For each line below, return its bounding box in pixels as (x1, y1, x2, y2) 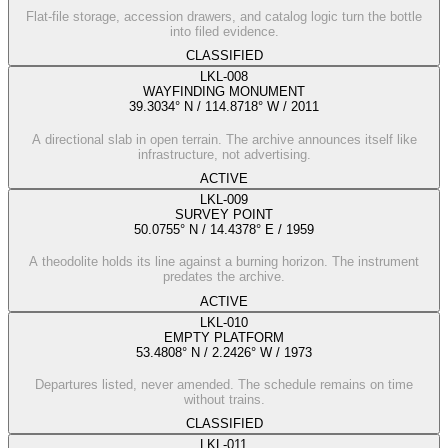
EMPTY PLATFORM (164, 329, 284, 345)
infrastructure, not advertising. (137, 146, 311, 162)
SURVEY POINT (175, 206, 273, 222)
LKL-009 (200, 191, 248, 207)
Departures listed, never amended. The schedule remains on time (35, 376, 413, 392)
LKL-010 (200, 314, 248, 330)
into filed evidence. (169, 23, 279, 39)
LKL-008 (200, 69, 248, 85)
